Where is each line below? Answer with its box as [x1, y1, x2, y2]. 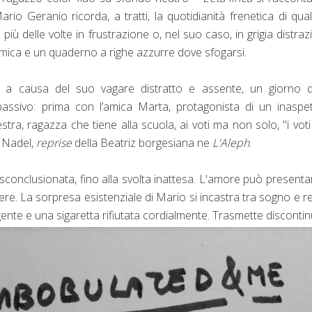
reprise [36, 134, 72, 150]
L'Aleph [212, 134, 249, 150]
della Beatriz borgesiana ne [72, 134, 212, 150]
